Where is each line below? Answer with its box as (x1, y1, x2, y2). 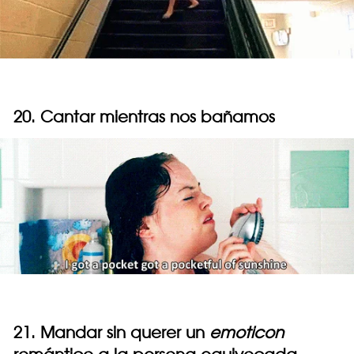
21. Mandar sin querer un (13, 322, 209, 342)
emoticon (209, 322, 284, 342)
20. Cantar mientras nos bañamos (13, 106, 275, 126)
